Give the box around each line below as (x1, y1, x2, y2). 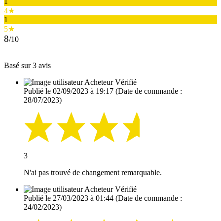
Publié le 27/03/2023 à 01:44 (24, 193, 113, 202)
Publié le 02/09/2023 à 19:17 (24, 87, 113, 96)
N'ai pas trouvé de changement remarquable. (24, 168, 162, 177)
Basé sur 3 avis (4, 61, 51, 70)
